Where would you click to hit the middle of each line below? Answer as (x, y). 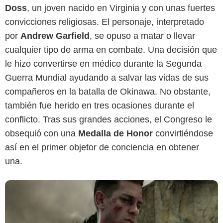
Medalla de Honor (115, 134)
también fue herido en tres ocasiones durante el (100, 106)
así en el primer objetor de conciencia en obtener (102, 148)
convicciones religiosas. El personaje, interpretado (105, 22)
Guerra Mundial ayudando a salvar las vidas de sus (107, 78)
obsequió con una (42, 134)
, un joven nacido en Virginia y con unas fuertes (121, 8)
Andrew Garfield (55, 36)
